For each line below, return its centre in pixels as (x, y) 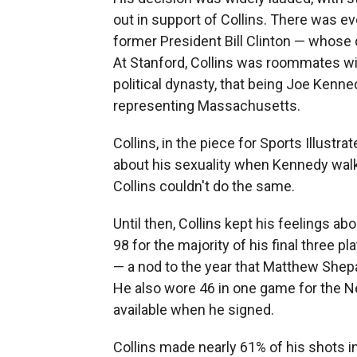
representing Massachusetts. (207, 106)
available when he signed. (194, 310)
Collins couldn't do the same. (204, 186)
